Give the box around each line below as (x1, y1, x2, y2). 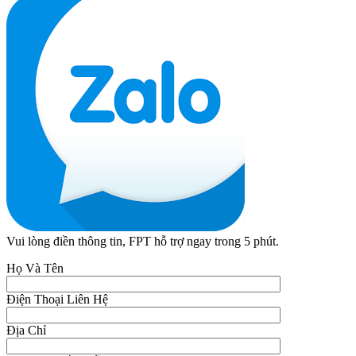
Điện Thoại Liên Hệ (6, 292, 108, 306)
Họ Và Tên (6, 261, 64, 275)
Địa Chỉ (6, 323, 46, 337)
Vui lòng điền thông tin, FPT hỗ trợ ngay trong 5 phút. (6, 234, 279, 248)
